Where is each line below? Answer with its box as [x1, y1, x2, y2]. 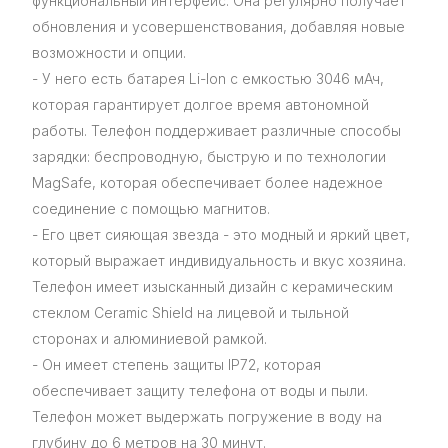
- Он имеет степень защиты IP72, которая [32, 356, 321, 374]
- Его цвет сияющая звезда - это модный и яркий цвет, [32, 226, 410, 244]
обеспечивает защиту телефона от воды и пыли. [32, 382, 368, 400]
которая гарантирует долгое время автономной [32, 96, 369, 114]
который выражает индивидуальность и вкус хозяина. [32, 252, 406, 270]
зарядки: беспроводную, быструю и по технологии [32, 148, 386, 166]
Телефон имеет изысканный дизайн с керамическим [32, 278, 393, 296]
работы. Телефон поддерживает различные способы [32, 122, 401, 140]
